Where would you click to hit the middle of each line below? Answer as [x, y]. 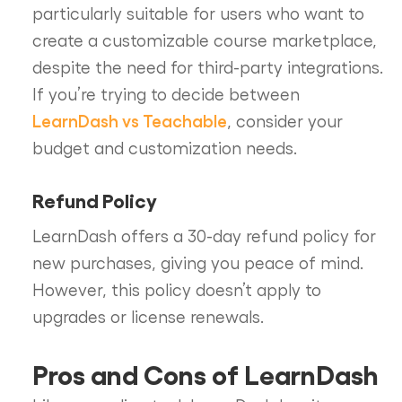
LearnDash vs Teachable [129, 120]
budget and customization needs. [164, 148]
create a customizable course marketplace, [204, 40]
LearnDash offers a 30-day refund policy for [204, 236]
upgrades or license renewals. [148, 316]
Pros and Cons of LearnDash [205, 374]
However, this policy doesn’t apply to [176, 289]
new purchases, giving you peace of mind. [197, 262]
